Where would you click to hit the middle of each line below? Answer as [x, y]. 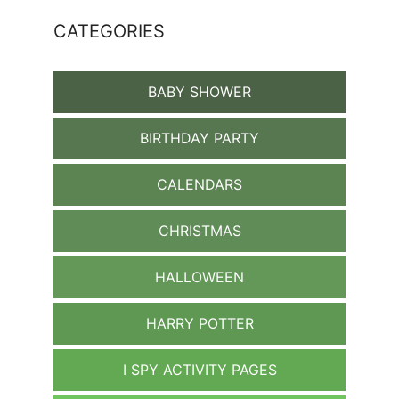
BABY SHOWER [199, 91]
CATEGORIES [109, 31]
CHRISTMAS [199, 230]
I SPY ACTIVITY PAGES [199, 369]
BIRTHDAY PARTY [199, 138]
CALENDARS [199, 184]
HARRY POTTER [199, 323]
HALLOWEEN [199, 277]
